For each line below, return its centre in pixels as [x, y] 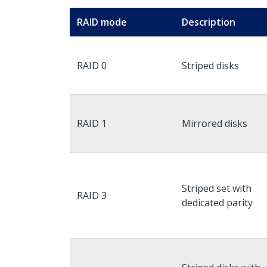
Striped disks [210, 66]
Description [209, 22]
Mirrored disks [215, 123]
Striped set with [217, 188]
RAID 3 [92, 195]
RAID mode [102, 22]
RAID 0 [92, 66]
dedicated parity [217, 203]
